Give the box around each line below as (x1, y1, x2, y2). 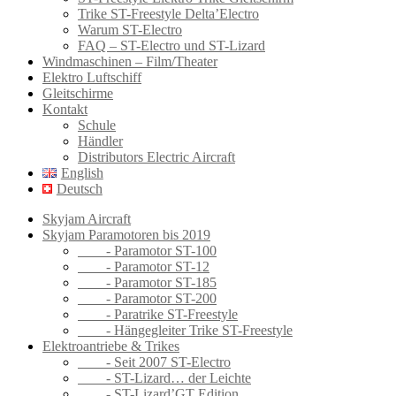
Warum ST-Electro (78, 21, 182, 37)
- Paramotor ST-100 (78, 242, 217, 258)
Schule (78, 117, 116, 133)
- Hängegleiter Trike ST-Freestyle (78, 322, 293, 338)
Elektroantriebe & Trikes (42, 338, 179, 354)
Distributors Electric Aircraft (78, 148, 235, 164)
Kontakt (42, 101, 88, 117)
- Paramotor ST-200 (78, 290, 217, 306)
